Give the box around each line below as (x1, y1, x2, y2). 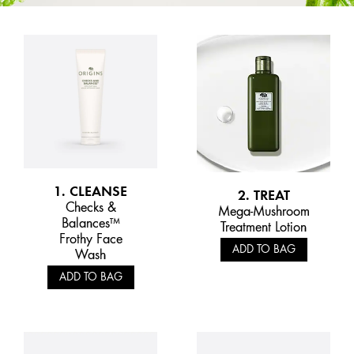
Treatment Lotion (220, 218, 307, 235)
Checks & (65, 198, 116, 215)
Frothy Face (58, 230, 122, 247)
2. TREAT (237, 186, 290, 203)
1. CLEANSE (54, 182, 127, 199)
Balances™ (61, 214, 120, 231)
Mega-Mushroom (217, 202, 310, 219)
